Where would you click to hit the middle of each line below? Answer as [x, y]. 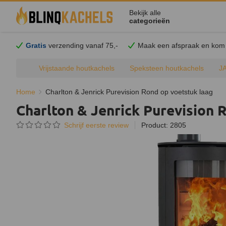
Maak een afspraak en [175, 45]
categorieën [150, 21]
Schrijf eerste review [96, 125]
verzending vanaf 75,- [82, 45]
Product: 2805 [164, 125]
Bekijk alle [145, 13]
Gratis [36, 45]
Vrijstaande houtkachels [77, 68]
